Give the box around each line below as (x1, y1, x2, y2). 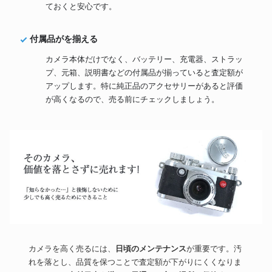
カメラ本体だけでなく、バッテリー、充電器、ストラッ (46, 55, 243, 64)
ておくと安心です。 (46, 2, 117, 12)
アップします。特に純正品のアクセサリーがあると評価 (46, 81, 243, 91)
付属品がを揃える (29, 34, 98, 44)
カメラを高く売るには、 (28, 243, 115, 253)
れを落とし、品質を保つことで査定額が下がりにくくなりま (28, 257, 242, 267)
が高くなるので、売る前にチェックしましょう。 (46, 95, 220, 104)
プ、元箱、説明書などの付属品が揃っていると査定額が (46, 68, 243, 78)
